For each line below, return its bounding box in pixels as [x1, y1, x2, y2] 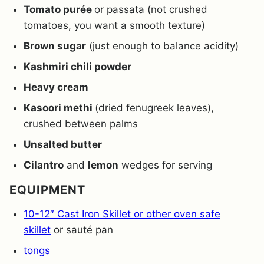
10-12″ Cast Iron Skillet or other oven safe [24, 208, 220, 220]
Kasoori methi [24, 102, 95, 114]
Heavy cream [24, 81, 88, 94]
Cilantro [24, 159, 64, 171]
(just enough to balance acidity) [86, 40, 239, 52]
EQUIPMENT [9, 183, 85, 197]
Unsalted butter [24, 138, 102, 151]
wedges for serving [118, 159, 212, 171]
